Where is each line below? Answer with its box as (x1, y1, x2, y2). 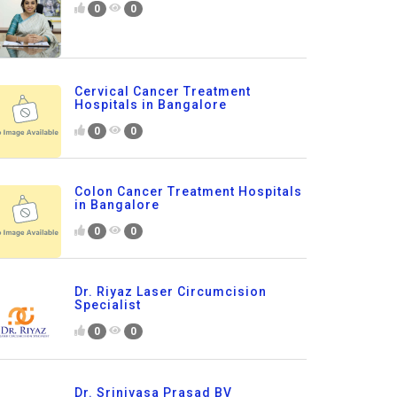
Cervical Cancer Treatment (74, 83, 251, 98)
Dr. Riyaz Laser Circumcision (74, 284, 267, 300)
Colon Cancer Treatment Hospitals (74, 184, 302, 199)
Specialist (74, 298, 141, 313)
